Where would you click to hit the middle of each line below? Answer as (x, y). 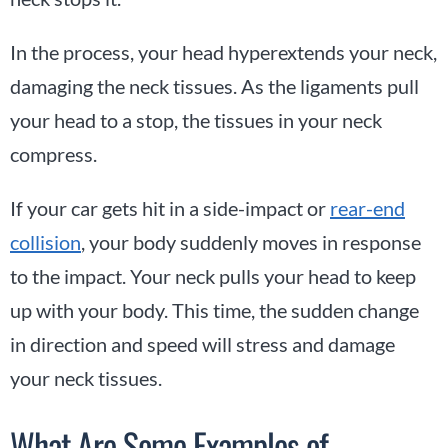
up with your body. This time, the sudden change (214, 309)
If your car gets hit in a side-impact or (170, 207)
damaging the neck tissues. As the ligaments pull (214, 85)
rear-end (367, 207)
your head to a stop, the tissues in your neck (196, 119)
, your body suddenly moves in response (251, 241)
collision (45, 241)
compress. (53, 153)
